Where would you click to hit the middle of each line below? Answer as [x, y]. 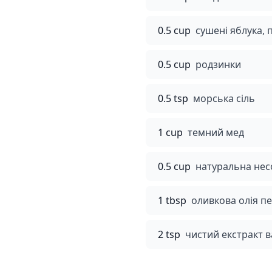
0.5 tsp [173, 98]
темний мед [216, 132]
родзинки [218, 64]
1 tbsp [172, 200]
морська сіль [224, 98]
